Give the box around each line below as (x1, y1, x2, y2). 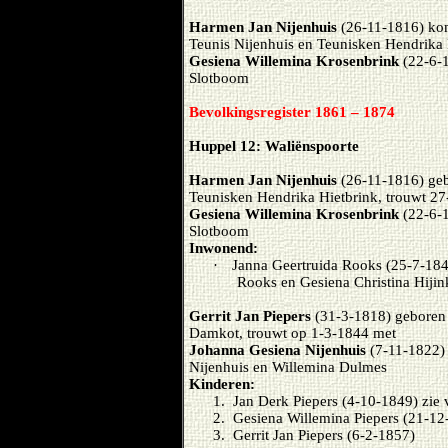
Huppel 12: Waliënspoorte (189, 138, 359, 154)
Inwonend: (189, 240, 258, 256)
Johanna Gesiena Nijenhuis (189, 342, 366, 358)
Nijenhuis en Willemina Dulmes (189, 359, 387, 375)
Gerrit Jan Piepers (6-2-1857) (233, 427, 415, 443)
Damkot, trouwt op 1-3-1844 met (189, 325, 396, 341)
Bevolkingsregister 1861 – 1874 (189, 104, 395, 120)
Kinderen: (189, 376, 255, 392)
